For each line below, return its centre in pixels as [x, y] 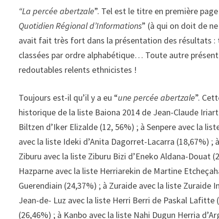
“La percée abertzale [57, 11]
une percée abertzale [157, 98]
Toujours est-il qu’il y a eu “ [68, 98]
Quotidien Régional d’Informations [80, 26]
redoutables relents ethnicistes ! [78, 70]
